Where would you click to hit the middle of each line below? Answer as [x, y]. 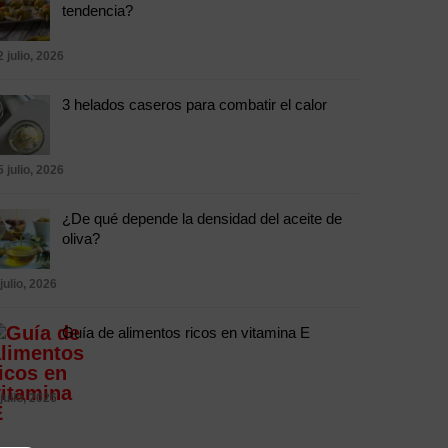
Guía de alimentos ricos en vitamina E [186, 332]
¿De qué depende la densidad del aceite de [202, 218]
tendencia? [98, 10]
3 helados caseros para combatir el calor [195, 104]
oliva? [81, 238]
